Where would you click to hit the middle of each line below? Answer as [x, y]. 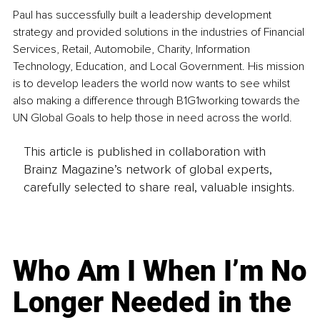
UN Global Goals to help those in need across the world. [152, 118]
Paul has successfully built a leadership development [144, 15]
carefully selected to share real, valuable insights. [159, 187]
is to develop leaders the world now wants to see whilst [153, 84]
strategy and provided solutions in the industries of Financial [160, 32]
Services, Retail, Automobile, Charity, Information [133, 50]
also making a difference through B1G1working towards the [158, 101]
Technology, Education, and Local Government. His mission [160, 67]
